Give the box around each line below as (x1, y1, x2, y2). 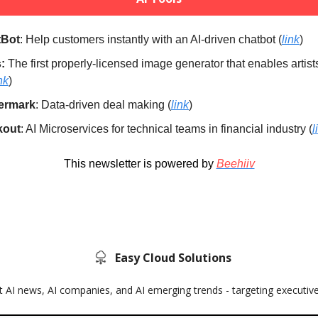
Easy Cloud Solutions (115, 250, 231, 265)
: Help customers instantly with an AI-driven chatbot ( (20, 33, 282, 45)
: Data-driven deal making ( (35, 98, 171, 111)
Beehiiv (216, 157, 255, 170)
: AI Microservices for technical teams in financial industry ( (21, 122, 312, 135)
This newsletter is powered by (63, 157, 216, 170)
